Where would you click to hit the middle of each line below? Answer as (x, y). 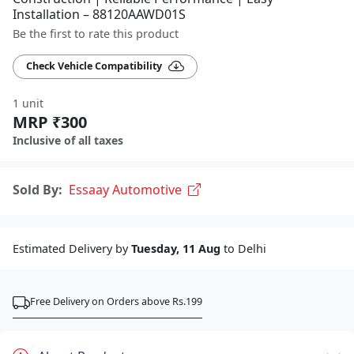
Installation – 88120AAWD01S (99, 14)
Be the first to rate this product (96, 34)
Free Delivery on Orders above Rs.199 (116, 301)
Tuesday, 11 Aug (176, 248)
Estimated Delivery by (72, 248)
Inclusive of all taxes (68, 140)
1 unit (28, 103)
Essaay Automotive (125, 189)
